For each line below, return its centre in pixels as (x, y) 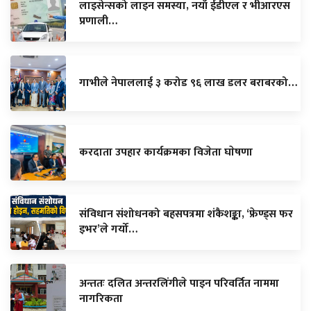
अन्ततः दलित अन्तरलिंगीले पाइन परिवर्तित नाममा (179, 283)
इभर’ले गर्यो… (108, 229)
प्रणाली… (98, 21)
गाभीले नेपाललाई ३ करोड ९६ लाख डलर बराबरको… (188, 83)
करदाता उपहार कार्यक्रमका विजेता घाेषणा (166, 152)
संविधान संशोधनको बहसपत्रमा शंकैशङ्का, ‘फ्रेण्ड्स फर (186, 214)
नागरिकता (101, 299)
